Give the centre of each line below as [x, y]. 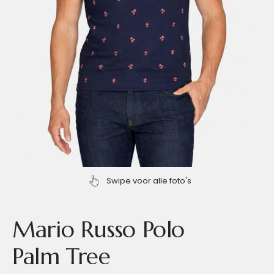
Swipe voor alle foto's [148, 180]
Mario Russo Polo [99, 230]
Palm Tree [61, 257]
